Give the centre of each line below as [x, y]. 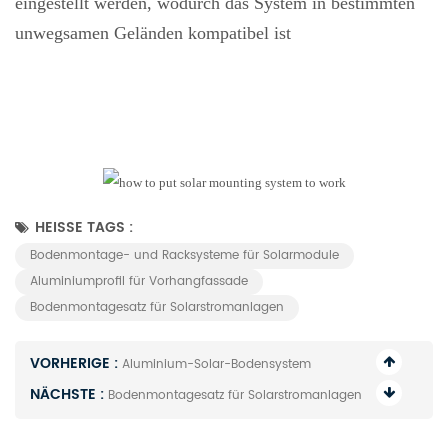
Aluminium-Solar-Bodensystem [216, 365]
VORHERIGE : [76, 364]
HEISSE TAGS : [84, 228]
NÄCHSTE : [69, 395]
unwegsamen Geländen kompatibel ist [153, 33]
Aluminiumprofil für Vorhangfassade [139, 282]
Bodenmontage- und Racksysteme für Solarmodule [184, 256]
